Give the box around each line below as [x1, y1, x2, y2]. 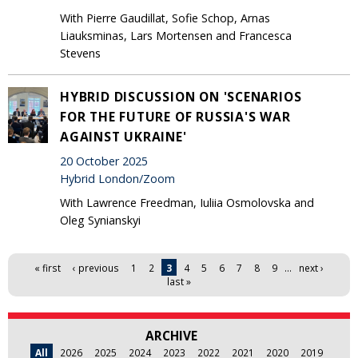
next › [299, 261, 324, 274]
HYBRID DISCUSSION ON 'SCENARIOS [60, 87, 302, 105]
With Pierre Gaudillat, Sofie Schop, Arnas [60, 10, 270, 26]
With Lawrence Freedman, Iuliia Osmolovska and [60, 194, 314, 210]
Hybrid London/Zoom [60, 171, 175, 187]
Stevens [60, 45, 101, 61]
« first [34, 261, 61, 274]
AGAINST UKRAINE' [60, 127, 187, 145]
